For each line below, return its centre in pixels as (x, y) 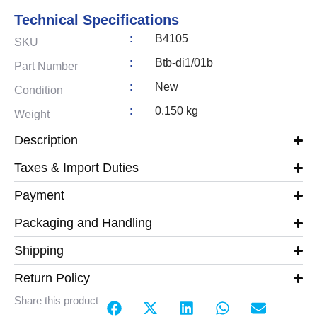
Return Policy (52, 278)
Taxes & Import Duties (76, 168)
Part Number (46, 67)
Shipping (39, 251)
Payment (39, 196)
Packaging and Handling (83, 223)
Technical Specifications (97, 20)
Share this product (56, 301)
